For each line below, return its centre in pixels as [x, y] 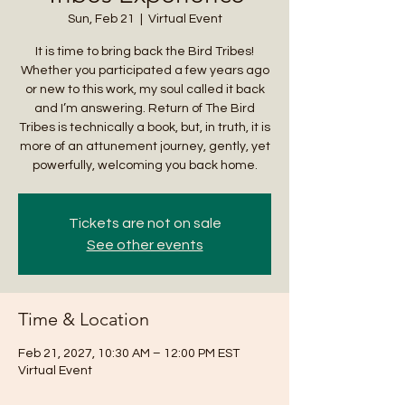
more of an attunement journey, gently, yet [145, 146]
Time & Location [84, 319]
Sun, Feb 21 [101, 19]
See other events [145, 245]
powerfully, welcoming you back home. [145, 165]
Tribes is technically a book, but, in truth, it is [145, 127]
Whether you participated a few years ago [145, 71]
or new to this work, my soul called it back [145, 89]
